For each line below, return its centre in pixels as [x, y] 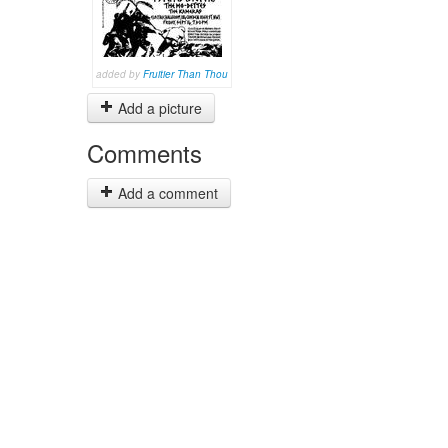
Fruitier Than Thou [185, 74]
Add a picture [158, 108]
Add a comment [166, 193]
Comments [144, 152]
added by [119, 74]
